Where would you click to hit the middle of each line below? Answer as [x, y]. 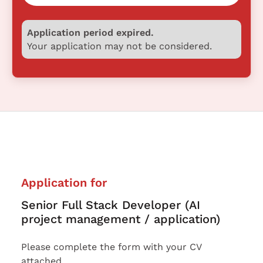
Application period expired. [90, 32]
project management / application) [121, 219]
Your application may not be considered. [119, 46]
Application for [64, 183]
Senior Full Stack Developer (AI [111, 205]
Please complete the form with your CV [111, 247]
